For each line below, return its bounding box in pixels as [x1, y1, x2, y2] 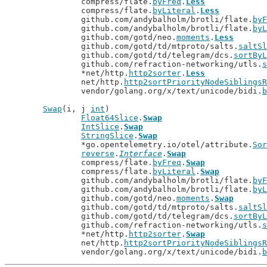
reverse [81, 149, 114, 158]
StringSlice [81, 131, 133, 140]
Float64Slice [81, 113, 138, 122]
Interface [119, 149, 162, 158]
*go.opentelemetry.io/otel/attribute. [81, 140, 253, 149]
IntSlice [81, 122, 119, 131]
